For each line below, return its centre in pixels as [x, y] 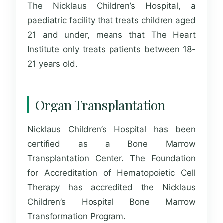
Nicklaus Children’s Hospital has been [111, 129]
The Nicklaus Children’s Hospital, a [111, 6]
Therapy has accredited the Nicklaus [111, 187]
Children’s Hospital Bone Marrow [111, 201]
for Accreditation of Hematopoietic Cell [111, 172]
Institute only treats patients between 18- [111, 50]
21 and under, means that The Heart [111, 35]
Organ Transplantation [100, 105]
